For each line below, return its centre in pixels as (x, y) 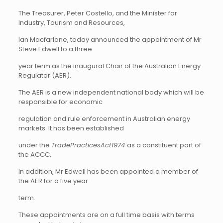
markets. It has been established (71, 128)
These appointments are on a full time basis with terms (106, 215)
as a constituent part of (164, 145)
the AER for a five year (53, 181)
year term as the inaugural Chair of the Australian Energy (109, 66)
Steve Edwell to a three (55, 49)
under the (35, 145)
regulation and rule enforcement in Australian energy (104, 119)
